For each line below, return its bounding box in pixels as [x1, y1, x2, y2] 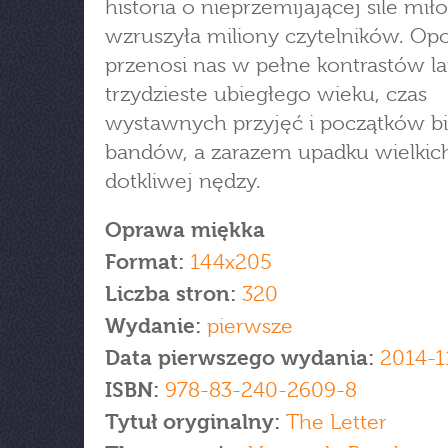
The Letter [286, 410, 387, 434]
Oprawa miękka [105, 218, 265, 242]
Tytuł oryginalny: [105, 410, 286, 434]
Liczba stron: [105, 282, 236, 306]
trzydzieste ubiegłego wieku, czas [105, 82, 427, 106]
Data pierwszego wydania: [105, 346, 380, 370]
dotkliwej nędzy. [105, 169, 261, 193]
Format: [105, 250, 184, 274]
